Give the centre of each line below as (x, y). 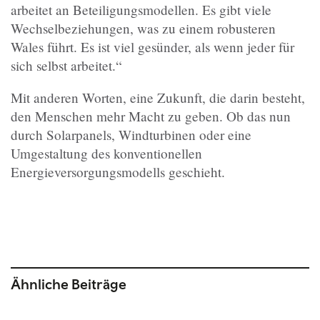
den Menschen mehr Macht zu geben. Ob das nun (151, 116)
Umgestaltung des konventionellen (106, 153)
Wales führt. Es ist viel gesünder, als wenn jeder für (152, 46)
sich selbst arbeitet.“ (66, 65)
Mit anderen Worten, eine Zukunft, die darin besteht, (158, 97)
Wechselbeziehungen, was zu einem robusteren (143, 28)
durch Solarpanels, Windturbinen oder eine (131, 134)
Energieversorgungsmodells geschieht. (118, 171)
